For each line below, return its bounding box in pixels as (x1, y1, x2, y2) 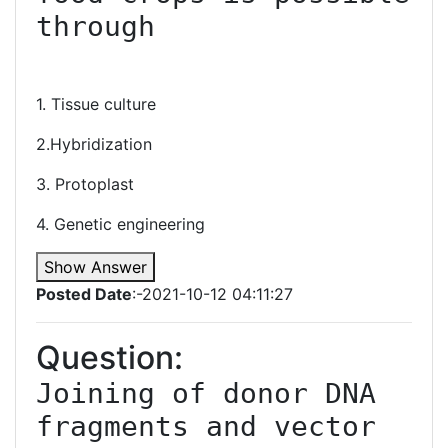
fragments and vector (36, 410, 376, 443)
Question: (36, 338, 183, 377)
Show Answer (44, 257, 147, 277)
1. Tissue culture (36, 94, 156, 114)
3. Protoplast (36, 174, 134, 194)
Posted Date (36, 284, 132, 304)
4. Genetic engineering (36, 214, 205, 234)
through (36, 10, 155, 43)
